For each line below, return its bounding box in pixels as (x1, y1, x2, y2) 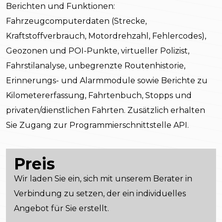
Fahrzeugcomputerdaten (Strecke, (6, 16, 147, 26)
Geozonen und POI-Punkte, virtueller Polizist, (6, 46, 189, 56)
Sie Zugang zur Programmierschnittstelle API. (6, 120, 189, 130)
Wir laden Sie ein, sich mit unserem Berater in (14, 174, 192, 184)
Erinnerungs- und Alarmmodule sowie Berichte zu (6, 76, 208, 86)
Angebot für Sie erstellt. (14, 204, 109, 214)
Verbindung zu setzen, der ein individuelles (14, 189, 186, 199)
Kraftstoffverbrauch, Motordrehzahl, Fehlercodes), (6, 31, 206, 41)
